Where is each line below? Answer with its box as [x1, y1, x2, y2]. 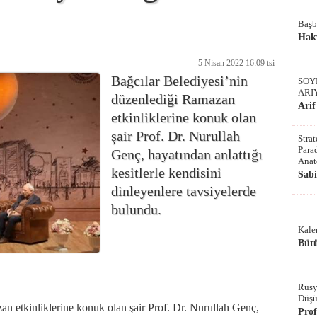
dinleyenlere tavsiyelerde [111, 183, 256, 199]
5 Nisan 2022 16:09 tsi [198, 58, 275, 68]
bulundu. [111, 202, 161, 217]
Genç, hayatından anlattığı [111, 146, 263, 162]
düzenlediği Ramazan [111, 91, 235, 107]
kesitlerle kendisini [111, 165, 221, 180]
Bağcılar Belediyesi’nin [111, 73, 248, 88]
